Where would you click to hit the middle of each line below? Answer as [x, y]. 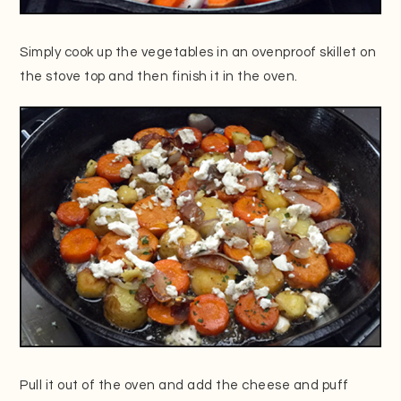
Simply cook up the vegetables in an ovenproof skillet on [198, 53]
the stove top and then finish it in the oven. [159, 77]
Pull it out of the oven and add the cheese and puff [184, 385]
